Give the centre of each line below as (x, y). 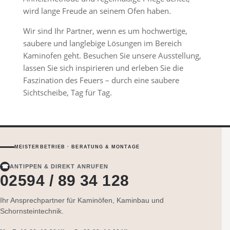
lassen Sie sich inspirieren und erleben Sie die (103, 68)
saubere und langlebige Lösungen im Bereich (102, 43)
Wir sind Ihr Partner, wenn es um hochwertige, (105, 31)
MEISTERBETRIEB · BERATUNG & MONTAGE (77, 147)
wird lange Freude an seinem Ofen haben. (97, 11)
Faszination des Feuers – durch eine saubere (101, 80)
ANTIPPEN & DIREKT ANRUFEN (59, 166)
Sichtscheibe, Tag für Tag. (67, 92)
